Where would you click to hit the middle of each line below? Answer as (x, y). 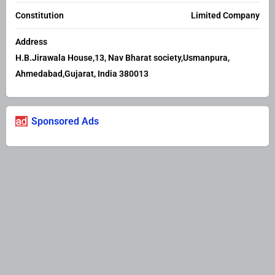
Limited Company (225, 16)
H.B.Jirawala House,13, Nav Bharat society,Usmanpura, (122, 58)
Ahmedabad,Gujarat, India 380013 (82, 74)
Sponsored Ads (65, 122)
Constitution (40, 16)
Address (31, 42)
